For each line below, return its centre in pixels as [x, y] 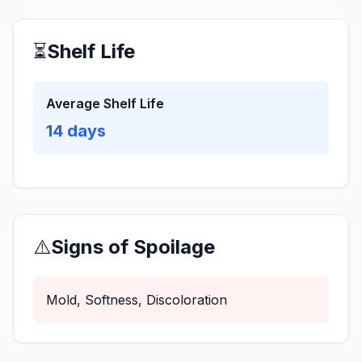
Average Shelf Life [105, 103]
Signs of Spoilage [133, 247]
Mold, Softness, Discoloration [137, 300]
